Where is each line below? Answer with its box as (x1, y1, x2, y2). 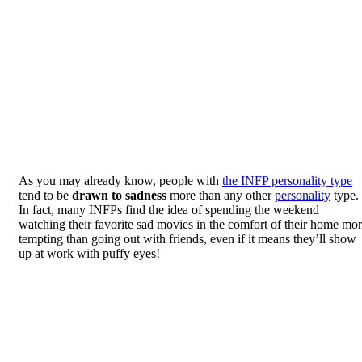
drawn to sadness (72, 187, 166, 202)
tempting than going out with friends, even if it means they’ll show (19, 231, 356, 246)
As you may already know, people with (19, 173, 222, 187)
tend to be (19, 187, 72, 202)
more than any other (166, 187, 275, 202)
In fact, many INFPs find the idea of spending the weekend (19, 202, 319, 217)
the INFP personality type (222, 173, 352, 187)
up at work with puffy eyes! (19, 246, 160, 260)
